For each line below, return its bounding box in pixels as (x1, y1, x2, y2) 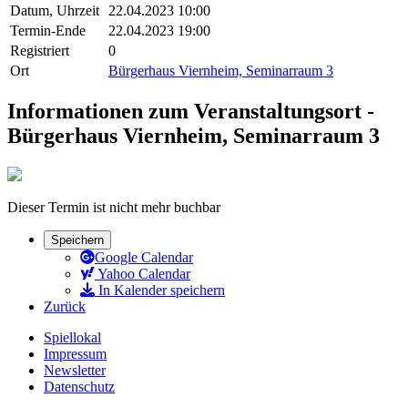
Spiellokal (44, 330, 101, 346)
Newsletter (44, 362, 106, 379)
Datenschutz (44, 379, 115, 395)
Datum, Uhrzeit (10, 2, 99, 18)
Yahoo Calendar (95, 266, 190, 282)
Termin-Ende (10, 22, 86, 38)
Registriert (10, 42, 69, 58)
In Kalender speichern (95, 282, 225, 299)
